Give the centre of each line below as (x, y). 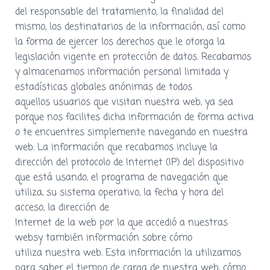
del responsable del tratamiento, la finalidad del (119, 12)
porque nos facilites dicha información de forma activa (134, 117)
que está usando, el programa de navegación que (121, 177)
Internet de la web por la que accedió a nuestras (121, 223)
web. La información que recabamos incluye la (116, 147)
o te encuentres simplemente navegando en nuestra (131, 132)
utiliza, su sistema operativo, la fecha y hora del (119, 193)
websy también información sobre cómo (104, 238)
